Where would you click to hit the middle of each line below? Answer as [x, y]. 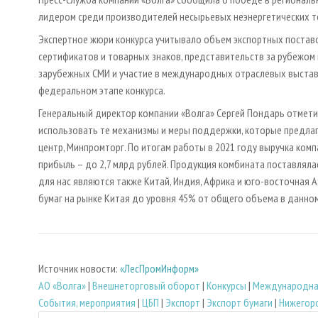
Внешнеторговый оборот [146, 285]
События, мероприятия [87, 302]
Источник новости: [79, 268]
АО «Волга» [62, 285]
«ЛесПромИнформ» [159, 268]
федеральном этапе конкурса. [102, 91]
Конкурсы [226, 285]
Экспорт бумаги [240, 302]
